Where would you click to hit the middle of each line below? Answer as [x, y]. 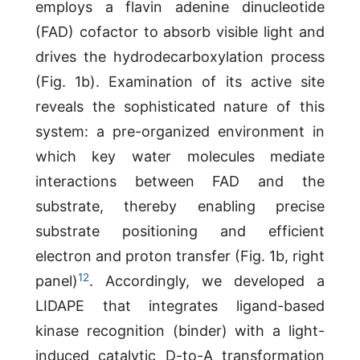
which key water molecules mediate [180, 157]
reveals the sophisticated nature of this [180, 107]
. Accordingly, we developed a [207, 281]
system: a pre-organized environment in [180, 132]
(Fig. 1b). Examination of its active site [180, 82]
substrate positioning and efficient [180, 231]
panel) [56, 281]
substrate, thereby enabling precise [180, 207]
